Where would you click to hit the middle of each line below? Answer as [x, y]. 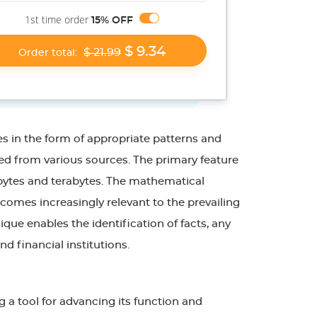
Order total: [49, 53]
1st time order [58, 19]
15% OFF [113, 21]
